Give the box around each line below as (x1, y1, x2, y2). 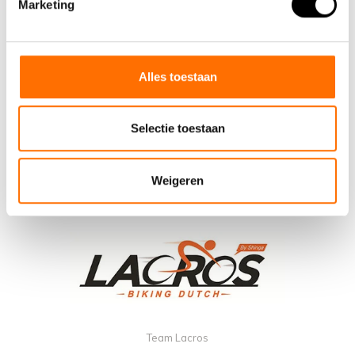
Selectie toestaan (130, 121, 225, 136)
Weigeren (151, 173, 204, 187)
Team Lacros (147, 330, 208, 344)
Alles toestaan (138, 69, 217, 83)
